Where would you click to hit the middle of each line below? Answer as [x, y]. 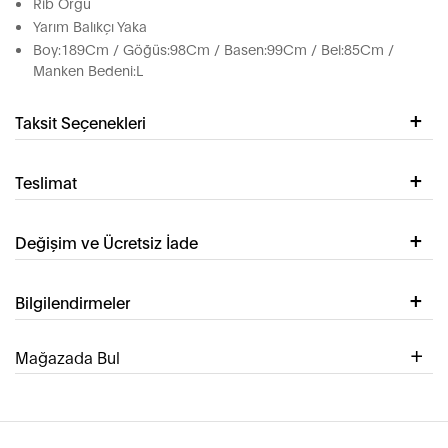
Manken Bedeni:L [88, 69]
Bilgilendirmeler [72, 301]
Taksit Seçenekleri [80, 121]
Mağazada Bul [67, 356]
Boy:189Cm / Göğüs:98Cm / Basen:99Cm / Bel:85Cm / [213, 48]
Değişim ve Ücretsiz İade [106, 241]
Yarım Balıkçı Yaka [90, 25]
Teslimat [46, 181]
